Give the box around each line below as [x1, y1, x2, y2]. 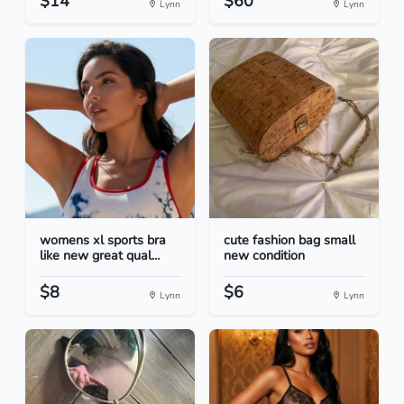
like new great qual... [40, 246, 160, 265]
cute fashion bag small [224, 231, 355, 250]
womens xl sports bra [40, 231, 166, 250]
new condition [224, 246, 305, 265]
